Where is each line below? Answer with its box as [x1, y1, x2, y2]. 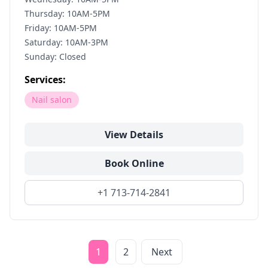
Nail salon [32, 94, 72, 105]
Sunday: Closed [25, 51, 86, 62]
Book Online [104, 157, 164, 170]
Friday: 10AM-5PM [25, 22, 97, 33]
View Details [105, 128, 163, 141]
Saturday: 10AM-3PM [25, 36, 108, 48]
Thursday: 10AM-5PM [25, 8, 110, 19]
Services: [25, 73, 66, 86]
